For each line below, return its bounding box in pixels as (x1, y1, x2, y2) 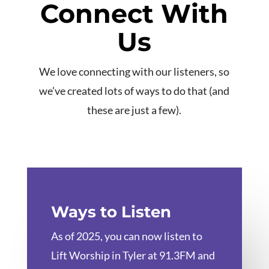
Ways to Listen (50, 202, 171, 222)
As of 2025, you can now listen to (50, 229, 202, 243)
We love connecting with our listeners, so (39, 65, 230, 79)
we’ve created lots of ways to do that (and (39, 84, 230, 98)
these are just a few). (87, 103, 182, 117)
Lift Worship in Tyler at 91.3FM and (50, 249, 215, 262)
